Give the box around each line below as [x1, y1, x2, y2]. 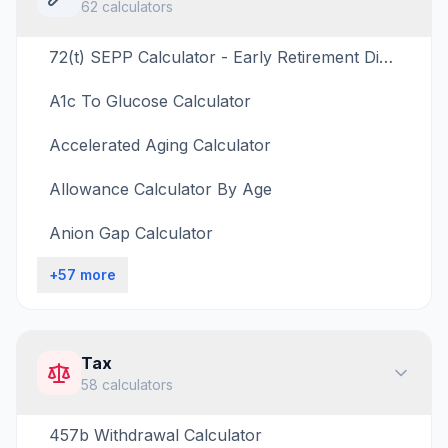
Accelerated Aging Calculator [49, 135, 271, 155]
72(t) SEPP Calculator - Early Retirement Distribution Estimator [379, 47, 393, 67]
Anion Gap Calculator [49, 223, 213, 243]
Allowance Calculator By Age [49, 179, 272, 199]
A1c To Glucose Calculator [49, 91, 251, 111]
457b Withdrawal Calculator [49, 425, 262, 445]
